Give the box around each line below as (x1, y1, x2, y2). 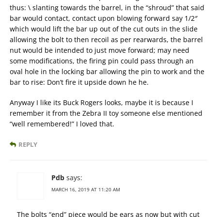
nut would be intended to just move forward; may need (10, 46, 189, 55)
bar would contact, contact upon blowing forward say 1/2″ (10, 14, 198, 23)
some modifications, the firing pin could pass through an (10, 56, 194, 66)
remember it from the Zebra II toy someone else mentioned (10, 108, 202, 118)
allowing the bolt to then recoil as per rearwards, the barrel (10, 35, 203, 45)
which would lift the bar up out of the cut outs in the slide (10, 24, 198, 34)
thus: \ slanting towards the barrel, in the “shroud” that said (10, 3, 204, 13)
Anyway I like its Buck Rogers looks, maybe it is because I (10, 98, 193, 108)
